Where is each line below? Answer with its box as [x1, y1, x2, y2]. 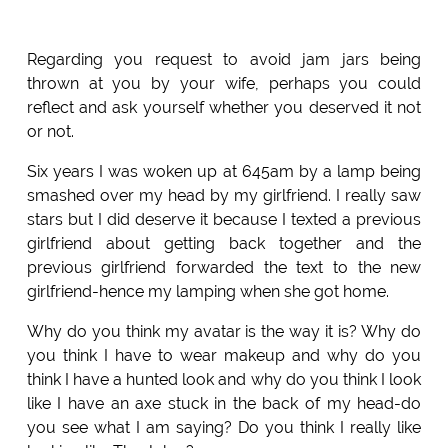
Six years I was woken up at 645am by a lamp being [26, 161, 422, 181]
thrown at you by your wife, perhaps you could [26, 73, 422, 93]
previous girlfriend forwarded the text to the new [26, 257, 422, 277]
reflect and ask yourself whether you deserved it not [26, 97, 422, 117]
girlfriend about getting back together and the [26, 233, 422, 253]
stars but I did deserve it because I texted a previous [26, 209, 422, 229]
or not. [26, 121, 74, 141]
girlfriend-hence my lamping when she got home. [26, 281, 389, 301]
